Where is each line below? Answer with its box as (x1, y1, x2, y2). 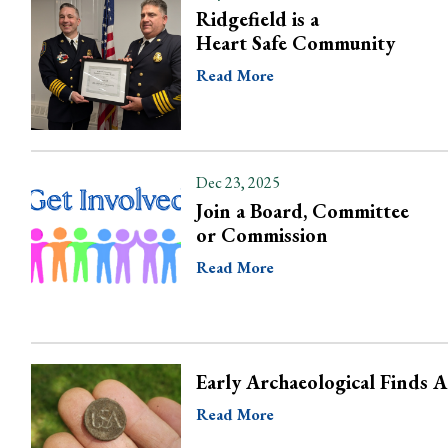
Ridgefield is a (196, 6, 319, 32)
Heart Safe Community (196, 30, 395, 56)
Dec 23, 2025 (196, 172, 280, 193)
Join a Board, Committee (196, 198, 409, 224)
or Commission (196, 222, 328, 248)
